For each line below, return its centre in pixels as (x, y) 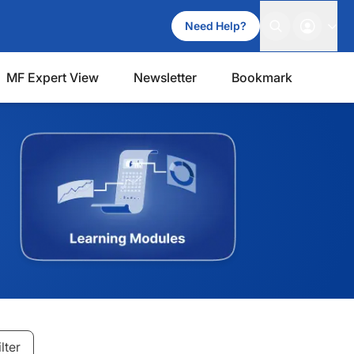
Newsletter (165, 77)
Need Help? (216, 26)
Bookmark (262, 77)
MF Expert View (53, 77)
